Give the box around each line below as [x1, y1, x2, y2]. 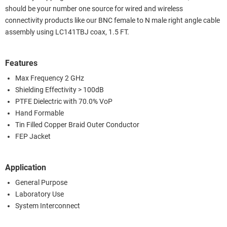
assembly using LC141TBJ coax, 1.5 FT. [5, 27, 129, 36]
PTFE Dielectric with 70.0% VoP [15, 97, 112, 106]
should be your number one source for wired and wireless [5, 4, 183, 13]
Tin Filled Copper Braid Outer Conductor [15, 120, 139, 129]
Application [5, 162, 46, 172]
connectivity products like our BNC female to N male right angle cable [5, 16, 220, 25]
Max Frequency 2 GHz [15, 73, 84, 83]
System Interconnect [15, 201, 80, 210]
